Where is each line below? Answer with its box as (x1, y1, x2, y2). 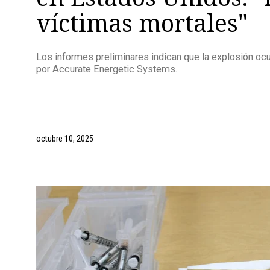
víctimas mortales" (36, 6, 248, 39)
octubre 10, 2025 (36, 133, 93, 143)
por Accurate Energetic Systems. (36, 63, 177, 75)
